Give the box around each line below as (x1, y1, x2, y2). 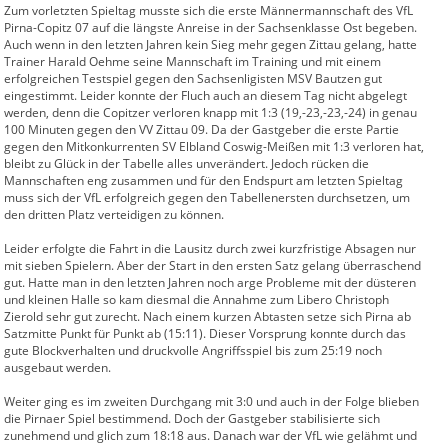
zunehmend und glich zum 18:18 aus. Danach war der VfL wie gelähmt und (4, 427, 417, 444)
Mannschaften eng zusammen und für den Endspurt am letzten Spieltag (4, 172, 403, 189)
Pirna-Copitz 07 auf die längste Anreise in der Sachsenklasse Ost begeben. (4, 19, 417, 36)
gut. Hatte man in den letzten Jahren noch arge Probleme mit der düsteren (4, 274, 416, 291)
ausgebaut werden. (4, 359, 111, 376)
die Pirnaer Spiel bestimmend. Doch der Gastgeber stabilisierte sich (4, 410, 380, 427)
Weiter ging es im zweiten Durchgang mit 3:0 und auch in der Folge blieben (4, 393, 419, 410)
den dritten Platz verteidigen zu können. (4, 206, 224, 223)
